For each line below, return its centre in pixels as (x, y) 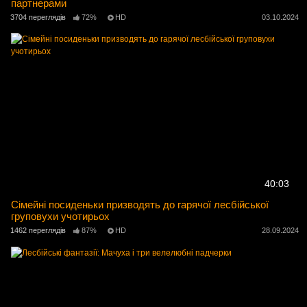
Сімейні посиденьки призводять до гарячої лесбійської (140, 205)
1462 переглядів (38, 231)
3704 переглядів (38, 17)
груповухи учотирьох (61, 217)
